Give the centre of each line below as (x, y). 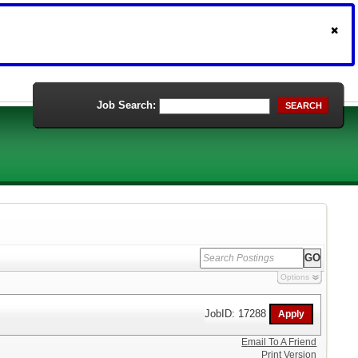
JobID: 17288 (237, 313)
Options (294, 277)
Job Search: (126, 105)
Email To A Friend (279, 342)
